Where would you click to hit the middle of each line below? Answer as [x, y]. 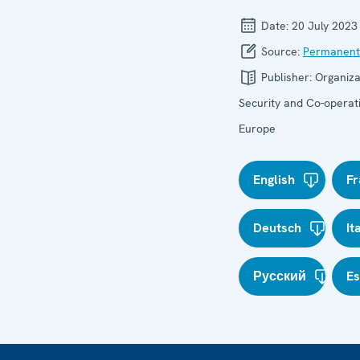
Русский [280, 276]
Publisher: [286, 77]
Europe [257, 129]
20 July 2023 [325, 26]
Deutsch [277, 228]
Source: [280, 51]
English [274, 180]
